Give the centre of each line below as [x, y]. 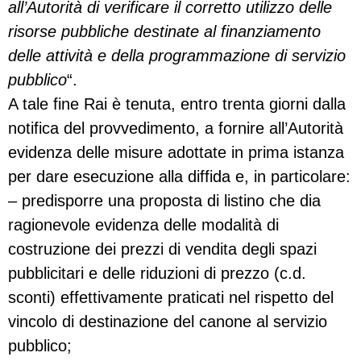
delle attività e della [79, 56]
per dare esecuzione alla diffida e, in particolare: [179, 177]
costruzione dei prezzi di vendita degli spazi [162, 249]
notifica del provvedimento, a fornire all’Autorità [176, 129]
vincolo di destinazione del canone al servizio [168, 322]
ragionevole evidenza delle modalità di [143, 225]
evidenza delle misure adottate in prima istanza [176, 153]
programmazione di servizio [247, 56]
